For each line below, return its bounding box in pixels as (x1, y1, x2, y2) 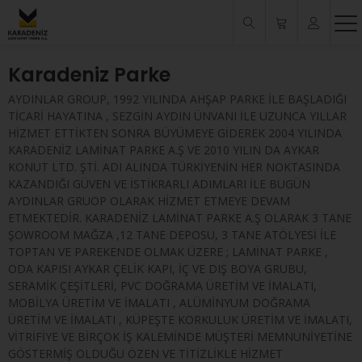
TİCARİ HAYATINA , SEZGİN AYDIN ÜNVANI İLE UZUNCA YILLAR (8, 108, 347, 124)
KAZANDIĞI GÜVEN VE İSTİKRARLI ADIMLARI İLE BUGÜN (8, 176, 310, 192)
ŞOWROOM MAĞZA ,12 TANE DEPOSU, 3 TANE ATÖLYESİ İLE (8, 227, 336, 242)
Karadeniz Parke (8, 61, 170, 88)
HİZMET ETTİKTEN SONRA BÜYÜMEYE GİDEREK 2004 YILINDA (8, 125, 342, 141)
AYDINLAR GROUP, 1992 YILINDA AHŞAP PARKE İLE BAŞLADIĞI (8, 91, 347, 107)
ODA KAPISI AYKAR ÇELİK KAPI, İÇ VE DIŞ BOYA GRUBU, (8, 261, 307, 276)
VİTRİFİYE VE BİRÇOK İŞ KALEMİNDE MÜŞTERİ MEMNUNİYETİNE (8, 329, 352, 344)
